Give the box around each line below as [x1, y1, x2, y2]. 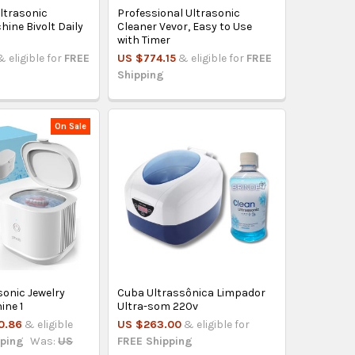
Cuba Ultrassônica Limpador [117, 286, 266, 300]
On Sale [55, 120, 87, 132]
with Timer [117, 33, 171, 48]
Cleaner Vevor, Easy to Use [117, 20, 253, 34]
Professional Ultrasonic [117, 6, 241, 21]
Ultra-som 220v [117, 300, 199, 314]
